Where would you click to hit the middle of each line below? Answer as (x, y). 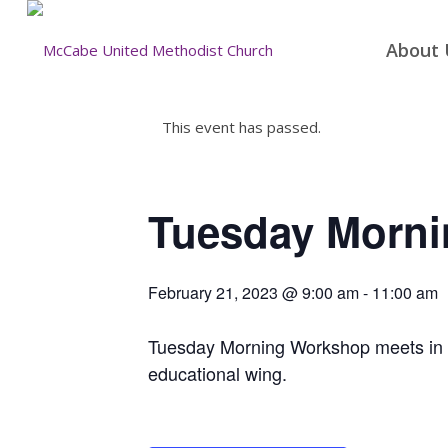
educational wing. (217, 373)
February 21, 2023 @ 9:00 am (253, 292)
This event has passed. (241, 127)
